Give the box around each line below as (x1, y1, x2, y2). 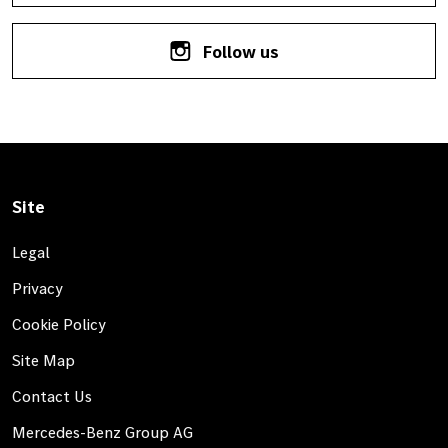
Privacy (12, 277, 63, 298)
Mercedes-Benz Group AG (12, 421, 193, 442)
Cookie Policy (12, 313, 106, 334)
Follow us (199, 39, 279, 63)
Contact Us (12, 385, 92, 406)
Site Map (12, 349, 75, 370)
